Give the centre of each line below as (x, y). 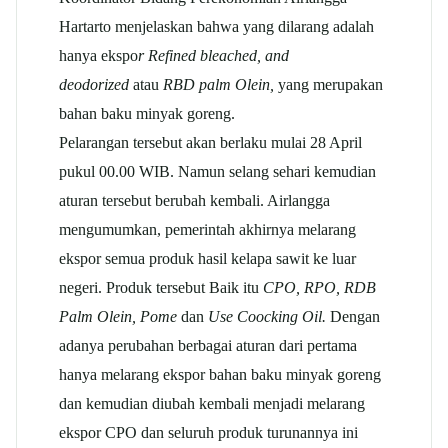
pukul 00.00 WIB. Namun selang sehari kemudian (217, 171)
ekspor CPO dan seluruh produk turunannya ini (208, 432)
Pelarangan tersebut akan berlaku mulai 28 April (210, 142)
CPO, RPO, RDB (319, 287)
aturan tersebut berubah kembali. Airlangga (196, 200)
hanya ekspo (98, 55)
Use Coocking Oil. (267, 316)
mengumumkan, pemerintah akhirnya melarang (207, 229)
